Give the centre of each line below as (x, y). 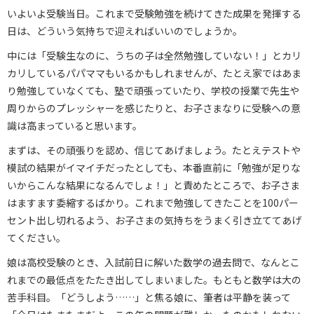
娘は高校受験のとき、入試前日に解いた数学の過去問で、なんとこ (153, 262)
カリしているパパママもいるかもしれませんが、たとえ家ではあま (154, 73)
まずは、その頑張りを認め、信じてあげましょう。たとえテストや (154, 150)
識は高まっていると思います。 (75, 125)
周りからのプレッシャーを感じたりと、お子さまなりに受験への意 (154, 108)
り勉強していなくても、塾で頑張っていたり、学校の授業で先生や (153, 90)
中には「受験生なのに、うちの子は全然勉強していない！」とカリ (154, 55)
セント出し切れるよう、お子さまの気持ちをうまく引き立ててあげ (154, 220)
